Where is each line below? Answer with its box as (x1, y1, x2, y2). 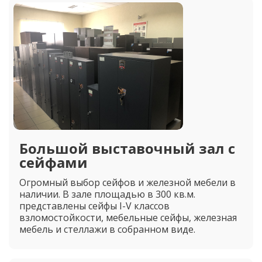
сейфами (19, 153, 88, 172)
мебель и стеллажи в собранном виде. (19, 223, 195, 236)
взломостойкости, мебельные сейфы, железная (19, 211, 237, 224)
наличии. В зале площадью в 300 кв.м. (19, 188, 195, 201)
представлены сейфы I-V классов (19, 199, 170, 212)
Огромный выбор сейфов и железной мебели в (19, 176, 236, 189)
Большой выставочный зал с (19, 139, 235, 158)
